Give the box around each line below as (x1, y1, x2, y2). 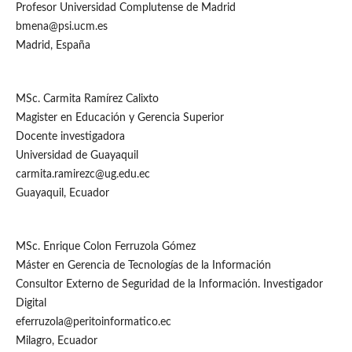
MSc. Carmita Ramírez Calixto (15, 93, 159, 104)
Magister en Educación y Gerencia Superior (15, 112, 224, 123)
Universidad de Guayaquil (15, 149, 138, 161)
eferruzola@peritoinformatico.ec (15, 316, 171, 328)
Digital (15, 297, 46, 309)
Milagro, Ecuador (15, 335, 97, 346)
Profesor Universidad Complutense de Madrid (15, 2, 236, 13)
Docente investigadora (15, 130, 125, 142)
